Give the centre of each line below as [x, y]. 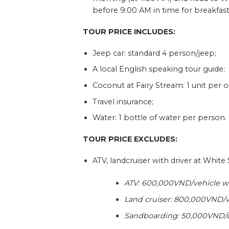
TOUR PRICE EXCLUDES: [130, 139]
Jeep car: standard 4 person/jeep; [155, 53]
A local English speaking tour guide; [159, 69]
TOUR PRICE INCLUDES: [129, 32]
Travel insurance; [123, 101]
